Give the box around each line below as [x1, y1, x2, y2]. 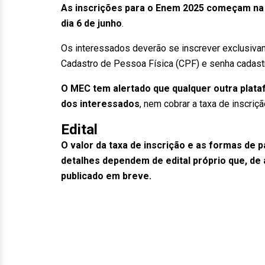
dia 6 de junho [61, 18, 122, 29]
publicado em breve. [61, 170, 151, 182]
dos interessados [61, 98, 140, 109]
